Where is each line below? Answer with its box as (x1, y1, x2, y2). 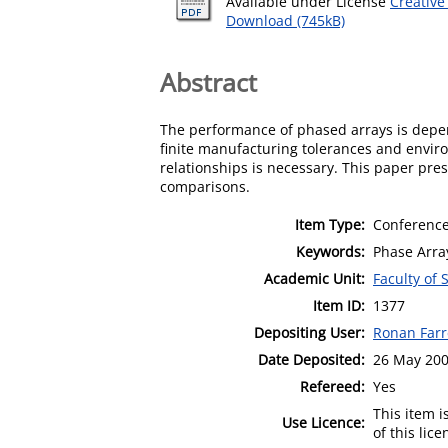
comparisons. (160, 176, 250, 196)
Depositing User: (254, 322, 365, 342)
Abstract (160, 64, 257, 99)
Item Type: (295, 214, 365, 234)
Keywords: (296, 241, 365, 261)
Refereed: (300, 376, 365, 396)
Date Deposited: (258, 349, 365, 369)
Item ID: (313, 295, 365, 315)
